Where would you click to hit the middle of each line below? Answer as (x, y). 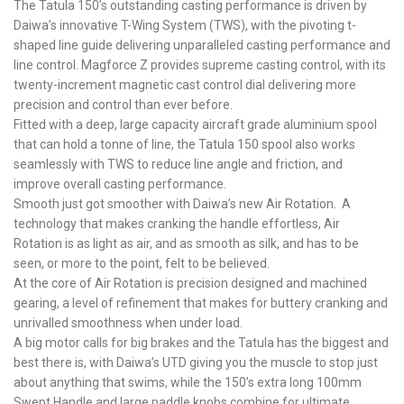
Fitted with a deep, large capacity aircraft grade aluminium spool (195, 124)
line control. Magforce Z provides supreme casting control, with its (200, 65)
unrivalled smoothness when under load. (128, 323)
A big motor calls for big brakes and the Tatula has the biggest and (201, 343)
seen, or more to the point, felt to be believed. (142, 263)
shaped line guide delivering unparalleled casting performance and (202, 45)
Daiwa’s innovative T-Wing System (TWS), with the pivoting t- (185, 25)
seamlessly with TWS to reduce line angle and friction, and (178, 164)
